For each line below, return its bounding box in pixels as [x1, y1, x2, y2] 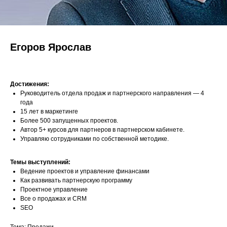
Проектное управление [20, 186, 88, 193]
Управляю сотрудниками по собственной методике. [20, 135, 169, 142]
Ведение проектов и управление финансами [20, 168, 149, 175]
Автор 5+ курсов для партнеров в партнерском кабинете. [20, 126, 184, 133]
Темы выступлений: [10, 159, 70, 166]
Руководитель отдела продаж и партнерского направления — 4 [20, 90, 204, 97]
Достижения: [10, 81, 49, 88]
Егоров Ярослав [10, 42, 91, 53]
